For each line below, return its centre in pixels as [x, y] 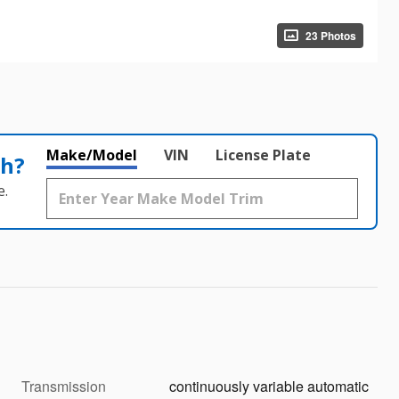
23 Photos [331, 35]
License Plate [263, 155]
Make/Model [92, 155]
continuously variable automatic [269, 386]
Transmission [64, 386]
